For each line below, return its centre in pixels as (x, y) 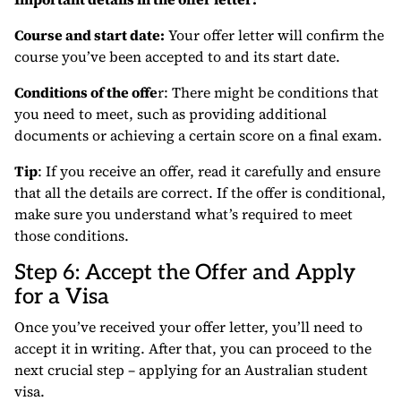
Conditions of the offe (86, 93)
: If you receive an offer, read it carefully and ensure (209, 171)
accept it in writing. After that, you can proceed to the (193, 349)
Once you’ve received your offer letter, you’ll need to (188, 327)
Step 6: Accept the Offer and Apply (185, 273)
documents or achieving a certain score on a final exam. (198, 136)
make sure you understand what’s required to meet (183, 214)
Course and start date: (90, 35)
